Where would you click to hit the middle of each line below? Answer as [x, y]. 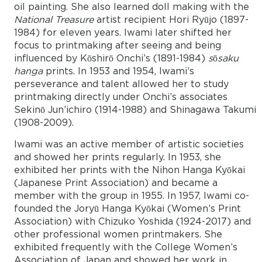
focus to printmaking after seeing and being [117, 46]
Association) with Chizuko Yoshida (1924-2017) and [132, 222]
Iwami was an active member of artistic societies [129, 145]
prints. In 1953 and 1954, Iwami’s [118, 72]
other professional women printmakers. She [118, 235]
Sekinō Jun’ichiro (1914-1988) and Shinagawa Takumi [135, 111]
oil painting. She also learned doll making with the [131, 8]
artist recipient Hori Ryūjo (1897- [171, 20]
